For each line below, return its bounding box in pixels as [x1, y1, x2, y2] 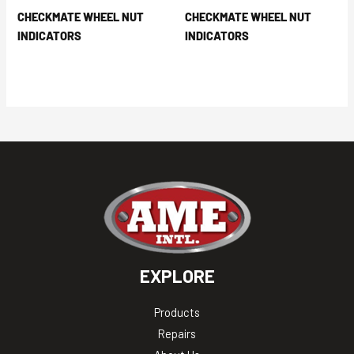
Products [154, 304, 200, 319]
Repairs [158, 326, 196, 341]
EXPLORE [139, 264, 215, 287]
